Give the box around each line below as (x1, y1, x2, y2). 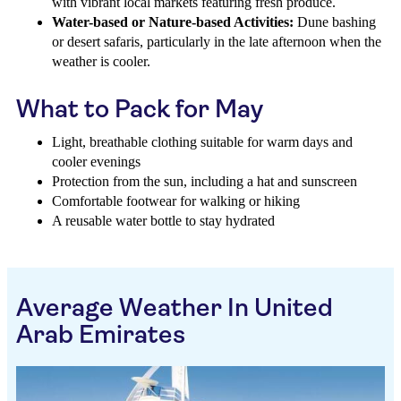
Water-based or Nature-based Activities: (52, 14, 294, 30)
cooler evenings (52, 154, 141, 169)
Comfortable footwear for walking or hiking (52, 193, 300, 209)
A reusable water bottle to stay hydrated (52, 213, 275, 228)
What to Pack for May (16, 94, 263, 124)
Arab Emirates (16, 320, 185, 349)
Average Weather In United (16, 293, 333, 322)
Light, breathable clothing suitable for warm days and (52, 134, 353, 149)
